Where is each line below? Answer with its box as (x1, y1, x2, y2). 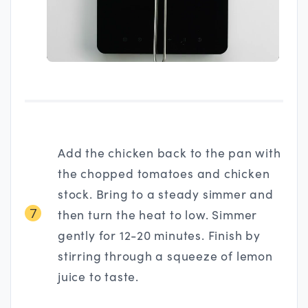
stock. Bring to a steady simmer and (58, 186, 274, 203)
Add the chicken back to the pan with (58, 144, 281, 162)
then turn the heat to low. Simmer (58, 206, 258, 223)
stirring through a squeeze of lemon (58, 247, 273, 265)
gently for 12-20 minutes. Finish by (58, 227, 261, 244)
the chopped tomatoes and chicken (58, 165, 270, 182)
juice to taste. (58, 268, 139, 285)
